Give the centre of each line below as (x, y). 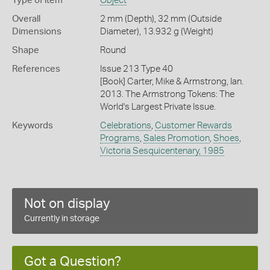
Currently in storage (62, 218)
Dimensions (37, 31)
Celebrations (125, 125)
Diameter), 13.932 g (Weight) (156, 31)
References (36, 69)
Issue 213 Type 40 (136, 69)
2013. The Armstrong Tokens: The (167, 94)
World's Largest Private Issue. (158, 107)
